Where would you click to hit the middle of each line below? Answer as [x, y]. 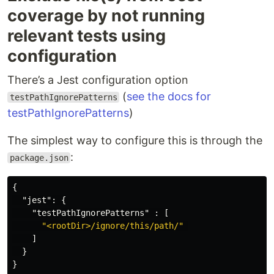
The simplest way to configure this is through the [135, 140]
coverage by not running [106, 16]
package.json [39, 158]
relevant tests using [87, 36]
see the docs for [169, 96]
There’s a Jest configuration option [98, 80]
